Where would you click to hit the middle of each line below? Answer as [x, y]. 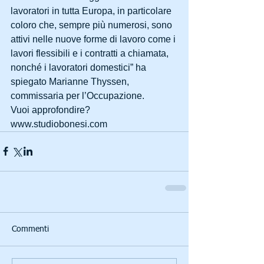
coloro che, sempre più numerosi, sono [93, 25]
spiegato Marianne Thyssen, [71, 81]
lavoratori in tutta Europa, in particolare [92, 11]
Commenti [30, 229]
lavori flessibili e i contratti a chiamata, [91, 53]
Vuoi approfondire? [52, 110]
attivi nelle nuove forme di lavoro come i [94, 39]
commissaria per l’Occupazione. [77, 95]
